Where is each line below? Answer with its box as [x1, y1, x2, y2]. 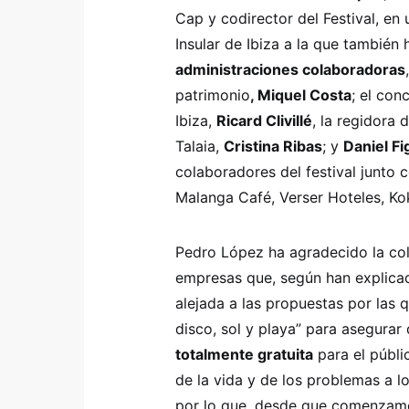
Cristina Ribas [224, 137, 322, 155]
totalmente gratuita [175, 345, 313, 363]
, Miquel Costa [250, 86, 351, 104]
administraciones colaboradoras [175, 60, 405, 79]
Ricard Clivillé [216, 111, 312, 130]
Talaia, [175, 137, 224, 155]
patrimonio [175, 86, 250, 104]
